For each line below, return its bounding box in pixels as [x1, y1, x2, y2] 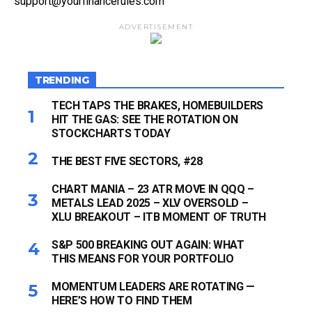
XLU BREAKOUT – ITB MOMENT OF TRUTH [52, 210, 267, 224]
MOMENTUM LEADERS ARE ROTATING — [52, 280, 256, 293]
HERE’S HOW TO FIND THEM [52, 294, 192, 307]
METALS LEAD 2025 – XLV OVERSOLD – [52, 196, 249, 210]
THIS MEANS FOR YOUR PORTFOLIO [52, 252, 234, 265]
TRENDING [35, 74, 89, 86]
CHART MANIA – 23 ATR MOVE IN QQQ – [52, 182, 255, 196]
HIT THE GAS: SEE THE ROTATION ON [52, 113, 238, 126]
